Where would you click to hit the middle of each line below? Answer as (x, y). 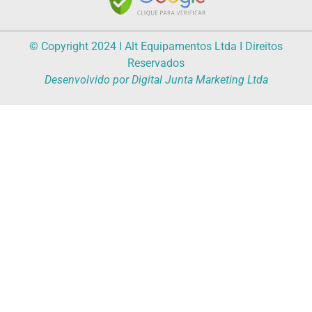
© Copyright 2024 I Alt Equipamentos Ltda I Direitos (156, 46)
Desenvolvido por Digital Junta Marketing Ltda (156, 79)
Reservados (156, 63)
